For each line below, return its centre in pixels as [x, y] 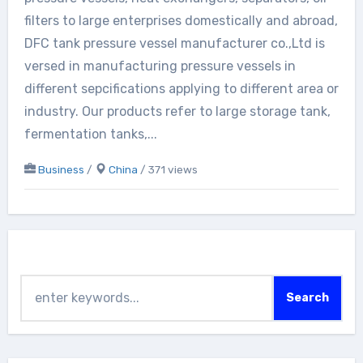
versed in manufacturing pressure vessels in [160, 66]
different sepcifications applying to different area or [181, 89]
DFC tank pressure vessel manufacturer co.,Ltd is [174, 44]
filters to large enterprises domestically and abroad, [181, 21]
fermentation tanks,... [90, 135]
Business [61, 170]
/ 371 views [167, 170]
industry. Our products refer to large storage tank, [177, 112]
